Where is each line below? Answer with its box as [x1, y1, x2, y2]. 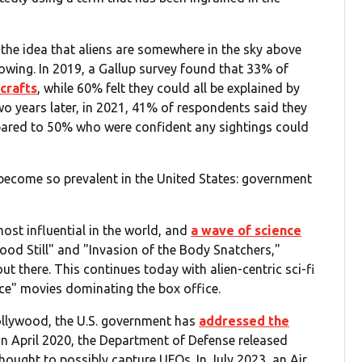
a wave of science [191, 223, 302, 238]
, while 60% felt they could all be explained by [37, 81, 301, 96]
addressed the [199, 314, 290, 329]
